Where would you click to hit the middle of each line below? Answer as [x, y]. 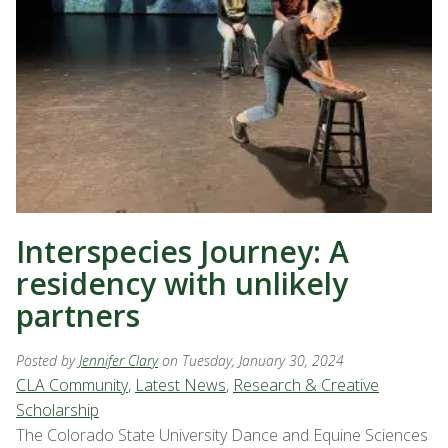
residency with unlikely [182, 283]
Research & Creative [306, 385]
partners [78, 315]
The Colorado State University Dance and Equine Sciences [222, 435]
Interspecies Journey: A [182, 251]
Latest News [180, 385]
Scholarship [57, 410]
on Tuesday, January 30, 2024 [253, 360]
